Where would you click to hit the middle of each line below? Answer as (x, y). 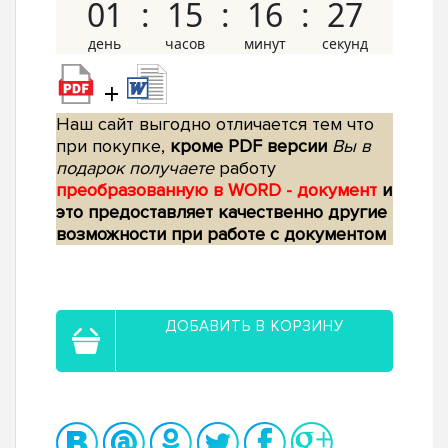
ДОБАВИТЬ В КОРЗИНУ (254, 326)
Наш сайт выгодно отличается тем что (215, 124)
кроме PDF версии (248, 146)
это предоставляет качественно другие (221, 212)
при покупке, (113, 146)
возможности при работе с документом (221, 234)
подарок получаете (135, 168)
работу (245, 168)
